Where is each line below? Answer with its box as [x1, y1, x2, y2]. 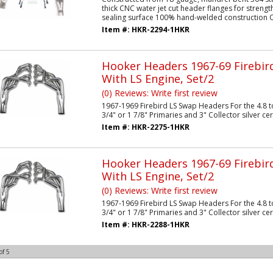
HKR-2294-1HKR [131, 24, 190, 35]
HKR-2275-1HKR [131, 122, 190, 132]
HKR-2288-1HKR [131, 219, 190, 230]
